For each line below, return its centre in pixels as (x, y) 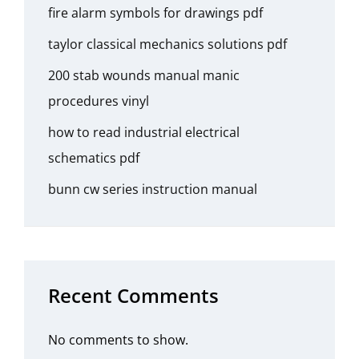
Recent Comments (133, 296)
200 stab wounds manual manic (144, 76)
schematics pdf (94, 158)
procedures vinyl (99, 101)
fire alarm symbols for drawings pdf (155, 13)
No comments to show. (118, 340)
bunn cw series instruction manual (153, 190)
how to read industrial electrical (144, 133)
